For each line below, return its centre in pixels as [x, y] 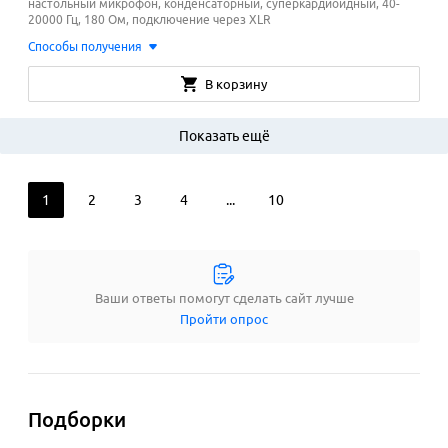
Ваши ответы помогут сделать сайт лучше [224, 298]
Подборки [77, 420]
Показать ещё [224, 136]
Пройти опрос [224, 319]
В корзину [236, 84]
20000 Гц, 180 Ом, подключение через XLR [149, 20]
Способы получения [85, 47]
